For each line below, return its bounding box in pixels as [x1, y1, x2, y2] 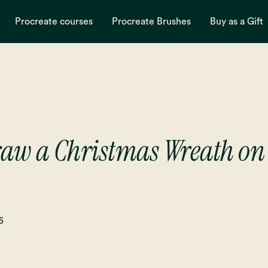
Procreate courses [14, 17, 93, 26]
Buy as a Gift [209, 17, 263, 26]
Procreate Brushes [111, 17, 191, 26]
